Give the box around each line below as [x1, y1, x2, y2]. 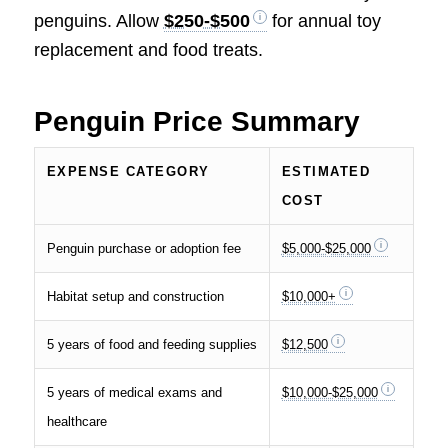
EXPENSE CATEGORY [46, 163, 210, 179]
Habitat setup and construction [46, 288, 224, 304]
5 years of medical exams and [46, 384, 222, 400]
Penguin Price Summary [33, 105, 360, 137]
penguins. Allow [33, 10, 164, 31]
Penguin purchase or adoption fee [46, 240, 241, 256]
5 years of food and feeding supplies [46, 336, 257, 352]
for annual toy [266, 10, 381, 31]
